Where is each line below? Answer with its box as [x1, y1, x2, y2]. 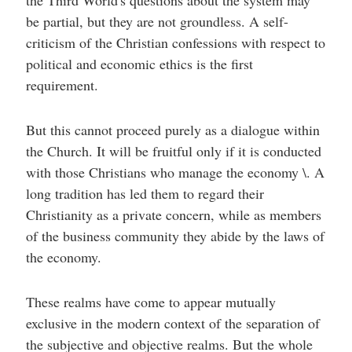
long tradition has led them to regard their [25, 184, 264, 203]
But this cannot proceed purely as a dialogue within [25, 120, 320, 139]
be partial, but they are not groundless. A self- [25, 12, 288, 31]
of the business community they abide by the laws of [25, 226, 324, 245]
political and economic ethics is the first [25, 54, 253, 73]
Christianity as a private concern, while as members [25, 205, 321, 224]
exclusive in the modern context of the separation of [25, 313, 320, 332]
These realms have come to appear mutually [25, 292, 276, 311]
